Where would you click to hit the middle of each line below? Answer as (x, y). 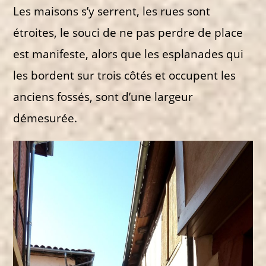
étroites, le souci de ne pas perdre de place (128, 32)
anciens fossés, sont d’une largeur (103, 96)
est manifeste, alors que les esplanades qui (129, 53)
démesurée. (45, 118)
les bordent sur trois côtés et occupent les (125, 75)
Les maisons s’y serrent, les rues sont (112, 11)
